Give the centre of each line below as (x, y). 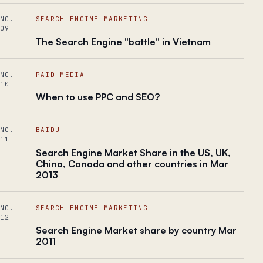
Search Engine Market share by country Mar (136, 230)
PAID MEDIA (60, 74)
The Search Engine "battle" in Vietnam (123, 42)
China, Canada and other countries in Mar (132, 163)
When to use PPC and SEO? (97, 97)
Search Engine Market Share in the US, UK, (133, 152)
